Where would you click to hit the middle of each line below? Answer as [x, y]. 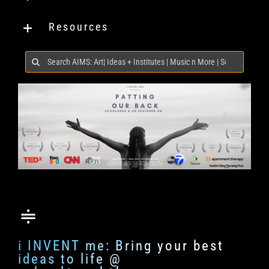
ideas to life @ [70, 259]
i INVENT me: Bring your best [121, 246]
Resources [78, 27]
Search [41, 56]
